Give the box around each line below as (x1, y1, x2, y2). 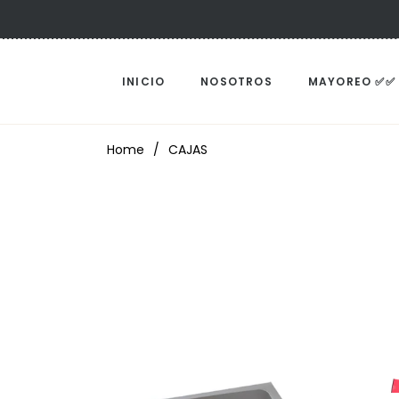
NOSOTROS (200, 74, 273, 89)
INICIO (122, 74, 166, 89)
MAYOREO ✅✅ (307, 74, 395, 89)
